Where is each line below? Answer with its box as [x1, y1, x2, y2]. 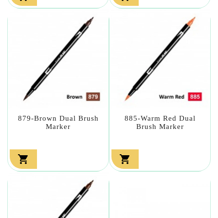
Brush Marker [136, 122, 184, 130]
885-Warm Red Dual [124, 114, 196, 122]
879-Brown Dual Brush [18, 114, 99, 122]
